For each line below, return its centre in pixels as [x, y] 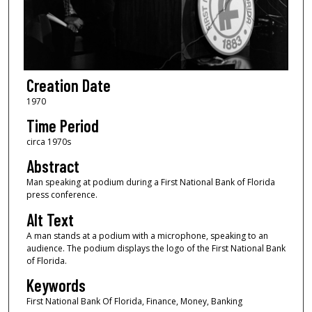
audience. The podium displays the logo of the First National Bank [156, 248]
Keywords [56, 286]
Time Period [62, 125]
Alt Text [50, 219]
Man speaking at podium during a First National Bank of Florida [150, 182]
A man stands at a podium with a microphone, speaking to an [147, 235]
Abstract [53, 166]
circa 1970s [48, 141]
